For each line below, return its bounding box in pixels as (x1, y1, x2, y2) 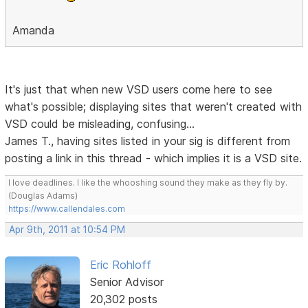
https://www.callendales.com (8, 203, 126, 214)
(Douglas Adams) (8, 190, 78, 201)
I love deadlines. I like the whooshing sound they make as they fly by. (8, 177, 288, 188)
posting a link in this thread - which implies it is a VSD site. (5, 151, 302, 165)
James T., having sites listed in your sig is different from (5, 133, 291, 148)
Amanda (12, 23, 55, 37)
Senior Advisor (89, 274, 164, 289)
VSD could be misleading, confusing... (5, 116, 195, 131)
